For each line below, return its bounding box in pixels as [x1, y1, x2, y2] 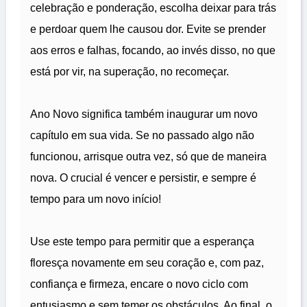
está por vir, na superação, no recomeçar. [30, 66, 229, 78]
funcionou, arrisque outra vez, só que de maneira [30, 151, 267, 163]
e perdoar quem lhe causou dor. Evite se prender [30, 23, 266, 36]
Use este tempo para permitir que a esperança [30, 236, 254, 248]
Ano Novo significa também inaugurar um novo [30, 108, 258, 121]
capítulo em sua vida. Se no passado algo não [30, 130, 254, 142]
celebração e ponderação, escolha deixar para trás [30, 2, 276, 14]
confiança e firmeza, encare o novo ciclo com [30, 278, 248, 291]
